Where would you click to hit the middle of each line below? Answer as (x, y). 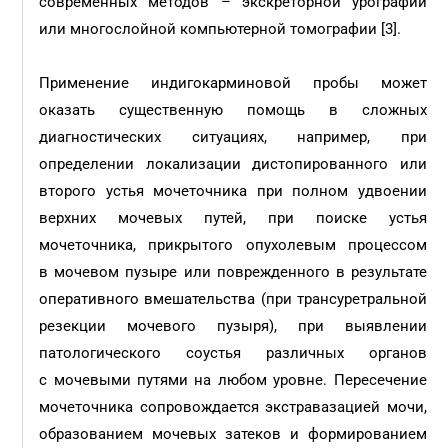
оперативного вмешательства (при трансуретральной (233, 299)
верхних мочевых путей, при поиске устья (233, 218)
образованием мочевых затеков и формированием (233, 434)
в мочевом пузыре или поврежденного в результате (233, 272)
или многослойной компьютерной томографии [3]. (222, 29)
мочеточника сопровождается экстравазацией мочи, (233, 407)
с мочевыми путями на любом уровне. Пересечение (233, 380)
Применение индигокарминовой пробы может (233, 83)
